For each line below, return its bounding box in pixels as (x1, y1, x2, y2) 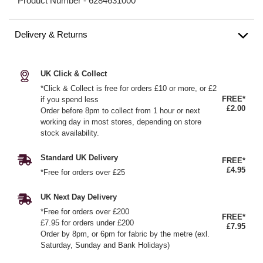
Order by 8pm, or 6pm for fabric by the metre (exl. (41, 230, 210, 238)
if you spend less (41, 95, 99, 104)
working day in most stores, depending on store (41, 117, 201, 126)
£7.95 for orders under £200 (41, 218, 134, 227)
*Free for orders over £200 (41, 207, 129, 216)
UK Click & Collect (41, 69, 107, 78)
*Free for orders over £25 (41, 168, 125, 177)
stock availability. (41, 129, 99, 137)
